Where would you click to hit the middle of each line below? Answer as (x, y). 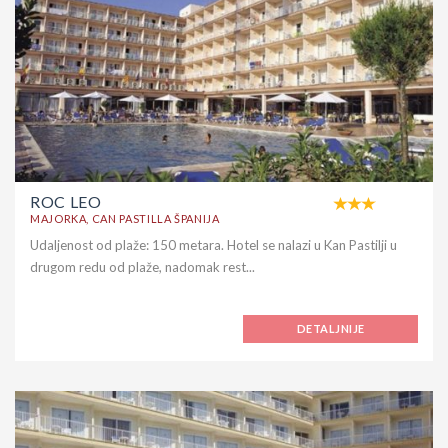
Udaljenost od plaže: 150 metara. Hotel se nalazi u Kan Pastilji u (213, 244)
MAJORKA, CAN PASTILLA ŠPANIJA (125, 218)
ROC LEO (66, 201)
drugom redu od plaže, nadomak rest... (142, 266)
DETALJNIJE (331, 328)
